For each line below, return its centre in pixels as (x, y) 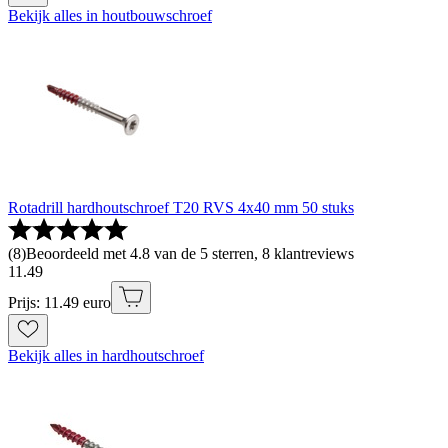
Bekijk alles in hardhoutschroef (106, 356)
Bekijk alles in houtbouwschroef (110, 16)
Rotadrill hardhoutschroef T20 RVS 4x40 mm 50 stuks (181, 208)
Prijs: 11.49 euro (59, 303)
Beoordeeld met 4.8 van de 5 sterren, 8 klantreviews (190, 254)
